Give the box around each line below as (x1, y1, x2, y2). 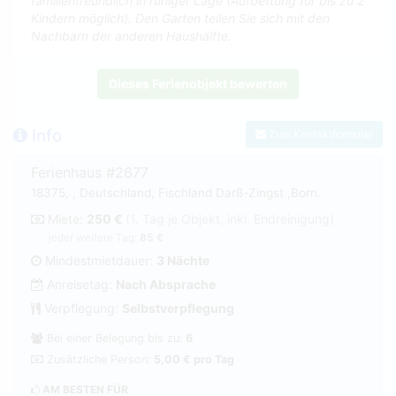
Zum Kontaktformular (266, 127, 373, 141)
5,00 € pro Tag (154, 352, 234, 366)
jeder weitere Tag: (49, 230, 140, 244)
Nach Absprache (116, 276, 216, 292)
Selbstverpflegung (122, 300, 234, 316)
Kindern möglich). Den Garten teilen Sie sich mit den (31, 10, 330, 26)
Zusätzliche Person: (43, 352, 154, 366)
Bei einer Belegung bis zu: (43, 331, 186, 345)
